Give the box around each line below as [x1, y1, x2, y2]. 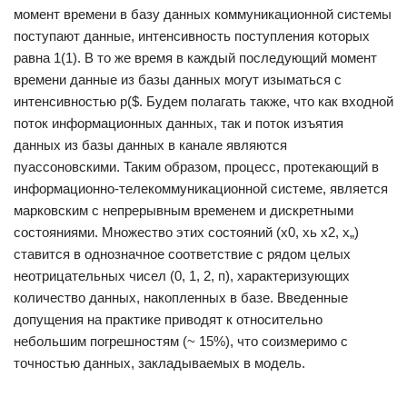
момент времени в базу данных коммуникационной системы [14, 6, 392, 22]
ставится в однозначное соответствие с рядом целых [14, 246, 351, 262]
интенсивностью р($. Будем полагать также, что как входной [14, 94, 393, 109]
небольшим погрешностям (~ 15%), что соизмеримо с [14, 333, 348, 349]
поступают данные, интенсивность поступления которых [14, 28, 370, 44]
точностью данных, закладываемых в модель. [14, 355, 305, 371]
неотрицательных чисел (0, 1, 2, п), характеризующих [14, 268, 350, 283]
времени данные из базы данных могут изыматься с [14, 72, 342, 87]
